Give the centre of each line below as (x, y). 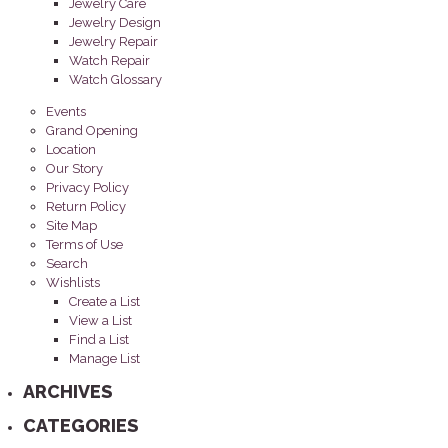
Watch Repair (110, 61)
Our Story (75, 169)
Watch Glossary (116, 80)
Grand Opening (92, 131)
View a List (101, 321)
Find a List (99, 340)
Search (67, 264)
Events (66, 112)
